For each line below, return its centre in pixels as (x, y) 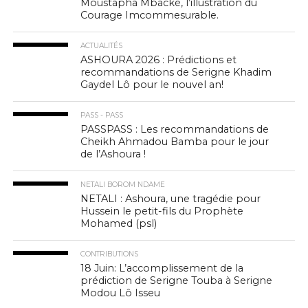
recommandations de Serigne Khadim (176, 72)
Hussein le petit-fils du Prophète (162, 211)
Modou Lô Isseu (121, 293)
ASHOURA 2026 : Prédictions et (159, 59)
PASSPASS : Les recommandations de (175, 129)
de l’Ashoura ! (113, 154)
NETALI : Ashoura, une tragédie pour (171, 198)
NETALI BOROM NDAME (123, 184)
